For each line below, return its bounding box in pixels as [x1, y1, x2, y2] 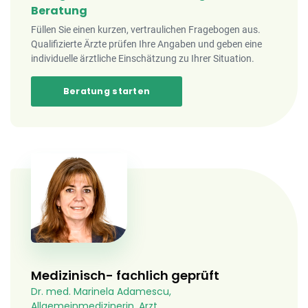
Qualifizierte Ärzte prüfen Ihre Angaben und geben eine [31, 38, 262, 49]
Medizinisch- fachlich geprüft [31, 267, 219, 284]
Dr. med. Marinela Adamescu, [31, 285, 171, 298]
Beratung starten [63, 85, 151, 97]
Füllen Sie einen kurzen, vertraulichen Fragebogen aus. [31, 24, 261, 35]
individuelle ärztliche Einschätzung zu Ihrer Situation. [31, 53, 254, 64]
